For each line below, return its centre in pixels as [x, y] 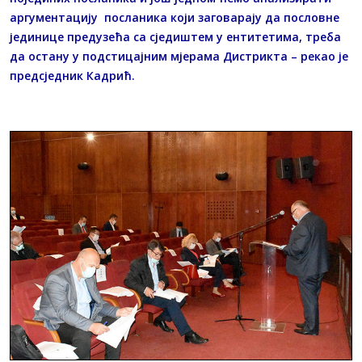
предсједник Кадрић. [76, 76]
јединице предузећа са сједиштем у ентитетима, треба [175, 37]
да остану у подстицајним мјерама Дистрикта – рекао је [179, 57]
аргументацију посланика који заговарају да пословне [175, 18]
